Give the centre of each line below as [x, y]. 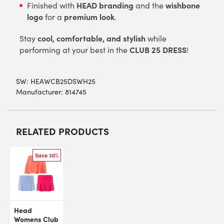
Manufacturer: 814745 [51, 91]
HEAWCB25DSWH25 [63, 81]
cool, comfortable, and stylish [91, 38]
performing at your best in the [74, 49]
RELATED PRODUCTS [62, 131]
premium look [89, 16]
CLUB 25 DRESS [158, 49]
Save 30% [47, 155]
